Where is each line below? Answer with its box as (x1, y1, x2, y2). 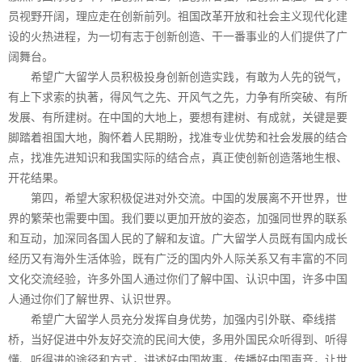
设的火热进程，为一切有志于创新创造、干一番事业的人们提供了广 (8, 29, 347, 43)
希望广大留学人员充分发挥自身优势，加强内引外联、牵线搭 (8, 312, 336, 326)
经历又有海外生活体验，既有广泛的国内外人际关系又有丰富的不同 (8, 251, 347, 265)
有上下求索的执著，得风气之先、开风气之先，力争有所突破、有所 (8, 90, 347, 103)
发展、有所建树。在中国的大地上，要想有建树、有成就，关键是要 (8, 110, 347, 124)
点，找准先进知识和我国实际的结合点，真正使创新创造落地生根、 (8, 150, 347, 164)
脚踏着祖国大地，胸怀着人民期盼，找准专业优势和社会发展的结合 (8, 130, 347, 144)
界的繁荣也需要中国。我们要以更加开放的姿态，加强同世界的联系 (8, 211, 347, 225)
